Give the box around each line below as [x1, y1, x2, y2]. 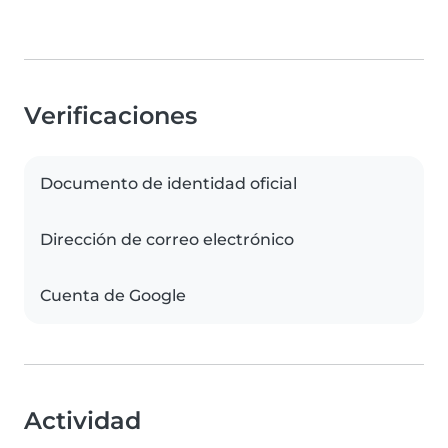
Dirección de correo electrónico [40, 230, 294, 250]
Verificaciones [24, 101, 197, 131]
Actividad [24, 406, 141, 436]
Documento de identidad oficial [40, 174, 297, 194]
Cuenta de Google [40, 286, 186, 306]
